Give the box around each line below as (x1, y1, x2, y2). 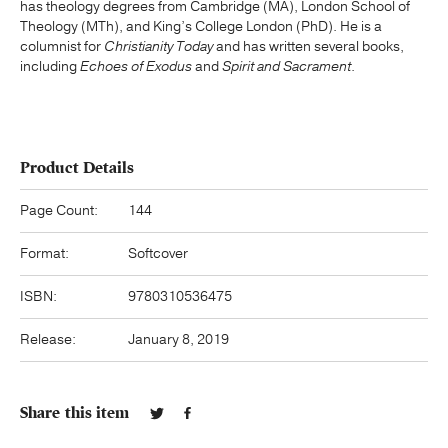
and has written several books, (213, 36, 404, 56)
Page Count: (20, 200, 98, 220)
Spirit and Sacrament (222, 56, 351, 76)
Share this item (20, 402, 130, 423)
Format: (20, 243, 69, 263)
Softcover (128, 243, 188, 263)
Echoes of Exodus (80, 56, 192, 76)
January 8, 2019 (128, 329, 229, 349)
